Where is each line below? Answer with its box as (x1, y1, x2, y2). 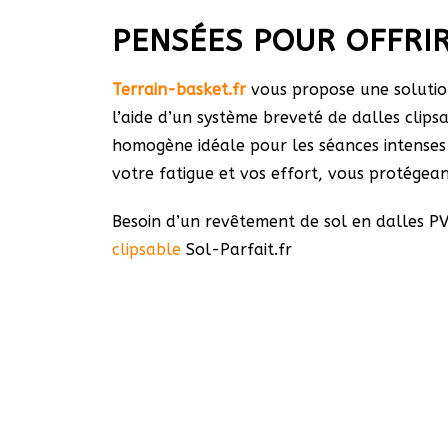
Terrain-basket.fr (112, 80, 246, 99)
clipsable (112, 240, 181, 259)
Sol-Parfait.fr (181, 240, 292, 259)
